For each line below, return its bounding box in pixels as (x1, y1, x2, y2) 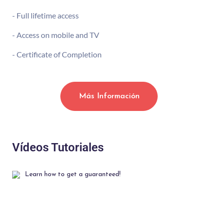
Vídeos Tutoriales (12, 141, 104, 155)
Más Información (78, 92, 140, 101)
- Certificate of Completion (12, 50, 102, 59)
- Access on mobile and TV (12, 30, 99, 40)
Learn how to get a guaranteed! (25, 171, 121, 179)
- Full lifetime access (12, 11, 79, 20)
